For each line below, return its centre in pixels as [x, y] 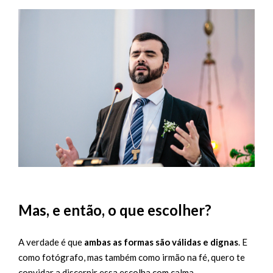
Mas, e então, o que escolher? [115, 210]
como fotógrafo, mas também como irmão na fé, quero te [132, 257]
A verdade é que [51, 242]
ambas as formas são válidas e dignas [161, 242]
